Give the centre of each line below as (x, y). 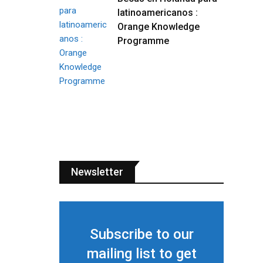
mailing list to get (141, 254)
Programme (143, 41)
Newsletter (97, 172)
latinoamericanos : (158, 13)
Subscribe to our (141, 234)
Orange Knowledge (159, 27)
